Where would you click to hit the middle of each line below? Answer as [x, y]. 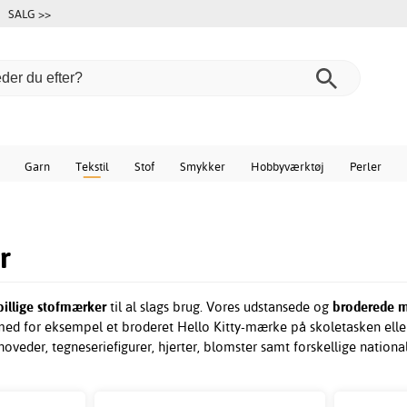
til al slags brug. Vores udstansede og [222, 307]
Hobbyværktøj [287, 166]
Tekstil [92, 166]
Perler [365, 166]
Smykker [202, 166]
